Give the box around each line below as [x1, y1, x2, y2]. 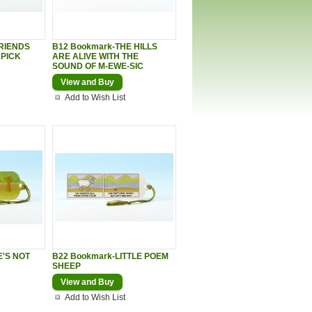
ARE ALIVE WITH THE [52, 52, 139, 61]
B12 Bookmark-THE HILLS [52, 42, 157, 52]
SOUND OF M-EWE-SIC [52, 61, 143, 71]
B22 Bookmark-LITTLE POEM [52, 251, 169, 261]
